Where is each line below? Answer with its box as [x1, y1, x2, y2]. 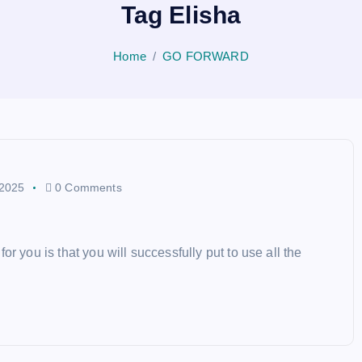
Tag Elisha [120, 2, 242, 28]
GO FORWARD [162, 49, 249, 63]
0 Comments [51, 180, 122, 194]
